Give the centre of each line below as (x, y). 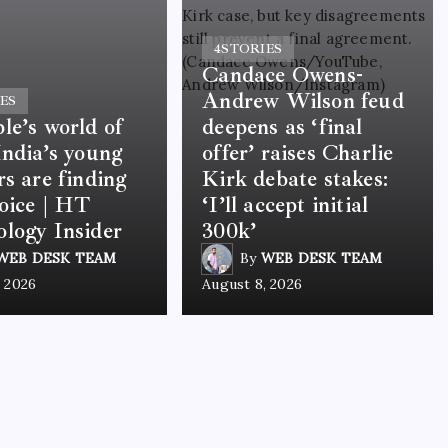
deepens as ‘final (282, 126)
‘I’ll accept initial (285, 204)
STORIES (252, 48)
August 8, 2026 (252, 283)
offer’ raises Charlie (298, 152)
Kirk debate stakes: (295, 178)
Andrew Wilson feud (303, 100)
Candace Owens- (282, 74)
